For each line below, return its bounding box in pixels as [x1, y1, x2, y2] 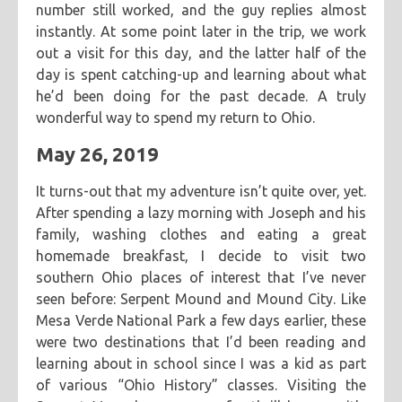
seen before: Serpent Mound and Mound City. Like [36, 291, 366, 307]
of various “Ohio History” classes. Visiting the [36, 377, 366, 393]
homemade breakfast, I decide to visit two [36, 248, 366, 264]
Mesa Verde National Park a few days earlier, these [36, 312, 366, 328]
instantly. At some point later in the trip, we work [36, 23, 366, 39]
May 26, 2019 [36, 143, 159, 165]
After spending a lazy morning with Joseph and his [36, 205, 366, 221]
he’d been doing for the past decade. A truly [36, 88, 366, 104]
